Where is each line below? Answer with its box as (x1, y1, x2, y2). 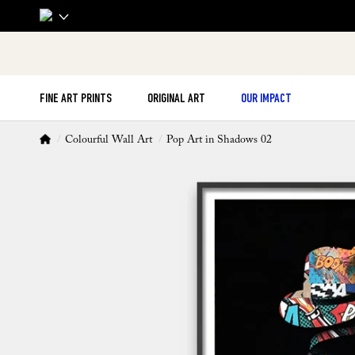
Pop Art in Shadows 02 (166, 135, 272, 147)
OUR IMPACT (241, 93, 292, 105)
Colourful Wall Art (65, 135, 152, 147)
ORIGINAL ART (147, 93, 205, 105)
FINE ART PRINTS (40, 93, 112, 105)
